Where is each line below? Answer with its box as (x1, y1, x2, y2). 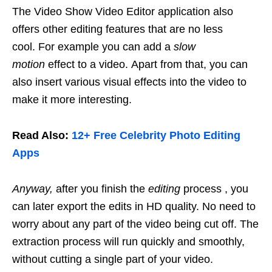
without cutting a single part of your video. (12, 253, 213, 266)
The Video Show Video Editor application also (12, 5, 233, 18)
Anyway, (12, 183, 53, 195)
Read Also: (12, 129, 72, 142)
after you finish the (53, 183, 148, 195)
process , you (180, 183, 248, 195)
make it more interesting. (12, 93, 132, 106)
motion (12, 58, 45, 71)
